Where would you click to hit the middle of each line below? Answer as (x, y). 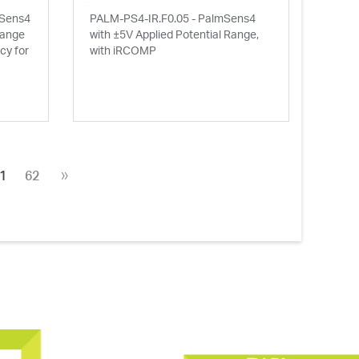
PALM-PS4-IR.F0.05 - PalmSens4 (172, 18)
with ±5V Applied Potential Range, (174, 34)
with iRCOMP (123, 50)
